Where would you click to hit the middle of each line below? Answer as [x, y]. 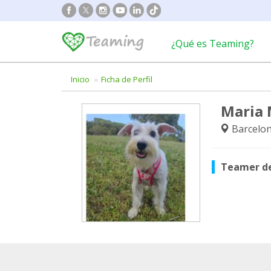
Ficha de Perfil [127, 79]
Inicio [80, 79]
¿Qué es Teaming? [213, 44]
